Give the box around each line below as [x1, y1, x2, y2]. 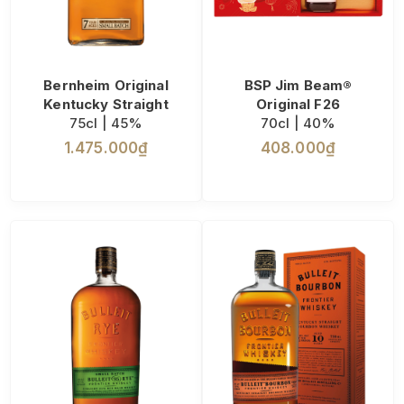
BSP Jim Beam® [243, 77, 353, 95]
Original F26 [256, 96, 340, 114]
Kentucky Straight [43, 96, 169, 114]
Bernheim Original [43, 77, 169, 95]
